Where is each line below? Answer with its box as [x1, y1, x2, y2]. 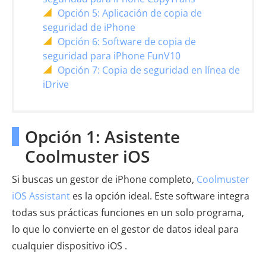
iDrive [43, 77, 69, 91]
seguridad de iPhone [43, 20, 135, 34]
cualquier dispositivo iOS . [12, 239, 127, 252]
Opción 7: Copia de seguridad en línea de [58, 63, 240, 77]
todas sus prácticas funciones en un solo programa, [12, 205, 244, 219]
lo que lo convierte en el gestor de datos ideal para [12, 222, 239, 236]
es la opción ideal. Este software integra [70, 189, 249, 202]
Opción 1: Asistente [25, 125, 180, 148]
